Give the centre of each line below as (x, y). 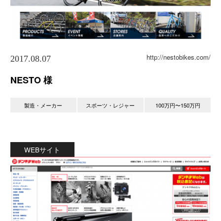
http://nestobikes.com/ (179, 57)
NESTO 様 (31, 80)
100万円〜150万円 (178, 105)
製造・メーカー (43, 105)
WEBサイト (42, 149)
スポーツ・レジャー (110, 105)
